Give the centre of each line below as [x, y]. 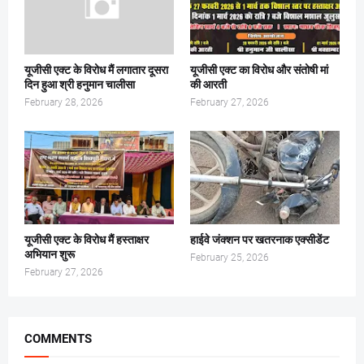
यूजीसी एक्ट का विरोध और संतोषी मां [259, 70]
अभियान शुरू [50, 254]
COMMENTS [58, 339]
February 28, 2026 [64, 102]
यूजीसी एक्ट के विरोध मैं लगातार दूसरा [96, 70]
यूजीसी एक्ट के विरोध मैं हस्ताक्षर [87, 240]
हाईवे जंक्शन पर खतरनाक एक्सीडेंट [260, 240]
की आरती [208, 84]
